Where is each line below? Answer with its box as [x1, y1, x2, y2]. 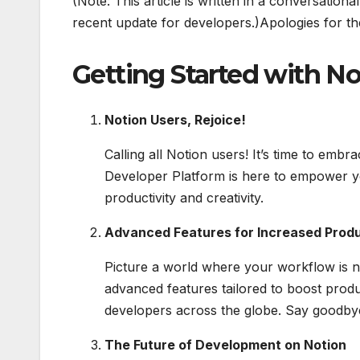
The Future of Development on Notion [104, 336, 346, 353]
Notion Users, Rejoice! [104, 111, 246, 128]
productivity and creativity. [104, 189, 264, 206]
